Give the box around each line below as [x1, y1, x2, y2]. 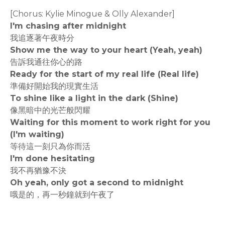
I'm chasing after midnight [10, 21, 126, 31]
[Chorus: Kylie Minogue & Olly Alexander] [10, 9, 175, 19]
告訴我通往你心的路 [10, 57, 82, 67]
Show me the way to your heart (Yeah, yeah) [10, 45, 202, 55]
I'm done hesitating [10, 154, 95, 164]
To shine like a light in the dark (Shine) [10, 93, 178, 103]
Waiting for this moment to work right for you [10, 118, 210, 128]
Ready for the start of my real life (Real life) [10, 69, 199, 79]
